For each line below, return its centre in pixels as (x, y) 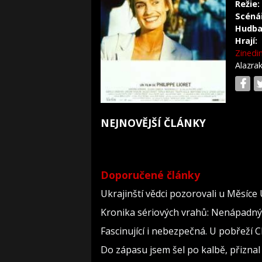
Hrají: (246, 41)
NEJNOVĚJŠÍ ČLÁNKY (153, 123)
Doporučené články (150, 175)
